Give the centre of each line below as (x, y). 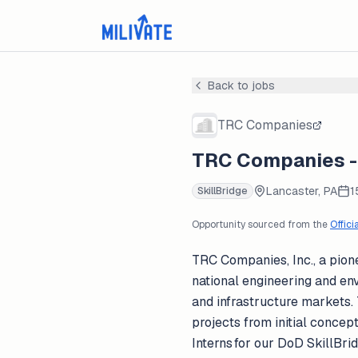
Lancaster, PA (302, 191)
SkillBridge (223, 191)
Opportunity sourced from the (260, 225)
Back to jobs (241, 86)
